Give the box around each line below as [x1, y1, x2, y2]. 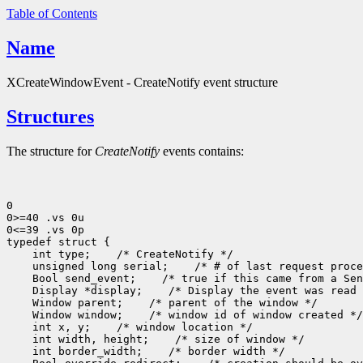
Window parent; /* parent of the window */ [6, 296, 318, 309]
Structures [6, 105, 94, 127]
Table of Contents [6, 6, 97, 20]
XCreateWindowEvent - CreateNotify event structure [6, 75, 278, 89]
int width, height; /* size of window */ [6, 332, 305, 345]
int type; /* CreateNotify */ [6, 247, 233, 260]
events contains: [160, 143, 244, 158]
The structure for [6, 143, 95, 158]
